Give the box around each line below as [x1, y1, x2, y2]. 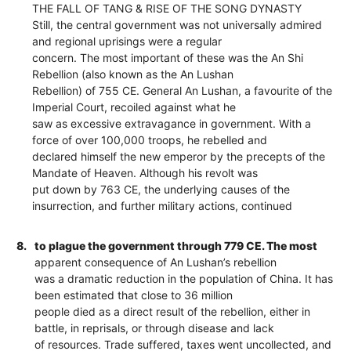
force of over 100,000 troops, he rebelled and [32, 132, 268, 147]
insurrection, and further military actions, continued [32, 198, 293, 212]
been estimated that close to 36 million [34, 288, 233, 302]
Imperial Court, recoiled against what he [32, 100, 237, 114]
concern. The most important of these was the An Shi [32, 50, 304, 64]
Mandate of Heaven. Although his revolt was [32, 165, 259, 179]
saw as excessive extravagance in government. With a [32, 116, 312, 130]
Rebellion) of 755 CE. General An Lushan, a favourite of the [32, 83, 333, 97]
